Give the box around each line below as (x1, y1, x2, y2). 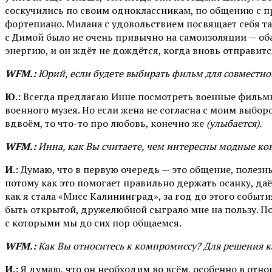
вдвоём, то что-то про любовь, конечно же (5, 116, 206, 130)
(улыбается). (206, 116, 263, 130)
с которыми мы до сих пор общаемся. (5, 216, 183, 229)
